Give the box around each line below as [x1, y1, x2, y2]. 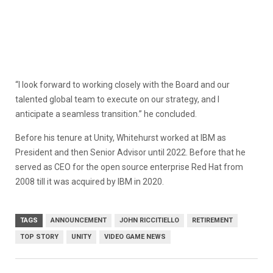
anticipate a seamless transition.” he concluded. [15, 108, 197, 119]
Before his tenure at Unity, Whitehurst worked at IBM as [15, 132, 226, 143]
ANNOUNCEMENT [51, 216, 107, 224]
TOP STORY [20, 232, 58, 241]
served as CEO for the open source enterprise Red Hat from [15, 161, 243, 172]
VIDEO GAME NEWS [104, 232, 166, 241]
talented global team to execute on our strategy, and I [15, 94, 219, 104]
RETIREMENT [192, 216, 233, 224]
